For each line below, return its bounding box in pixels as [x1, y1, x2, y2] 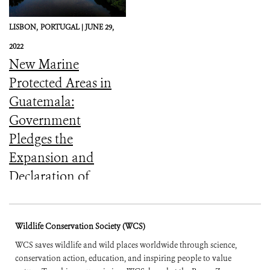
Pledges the [9, 130, 73, 148]
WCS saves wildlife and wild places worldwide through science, [15, 240, 237, 251]
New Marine [9, 55, 79, 73]
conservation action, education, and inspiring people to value [15, 253, 231, 264]
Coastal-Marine [9, 186, 96, 204]
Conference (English [9, 242, 123, 260]
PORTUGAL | [40, 22, 85, 32]
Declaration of [9, 168, 89, 185]
